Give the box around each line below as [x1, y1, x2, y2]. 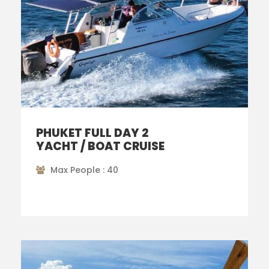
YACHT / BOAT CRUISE [36, 138, 165, 154]
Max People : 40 [50, 163, 118, 176]
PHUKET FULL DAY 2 [36, 124, 148, 141]
